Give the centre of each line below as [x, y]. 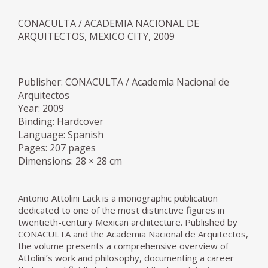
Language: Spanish [61, 135]
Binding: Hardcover [61, 122]
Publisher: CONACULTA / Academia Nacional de [124, 82]
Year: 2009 [41, 109]
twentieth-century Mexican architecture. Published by [128, 222]
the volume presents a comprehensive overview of [123, 246]
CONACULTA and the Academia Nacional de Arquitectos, [133, 234]
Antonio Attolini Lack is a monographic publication [118, 198]
